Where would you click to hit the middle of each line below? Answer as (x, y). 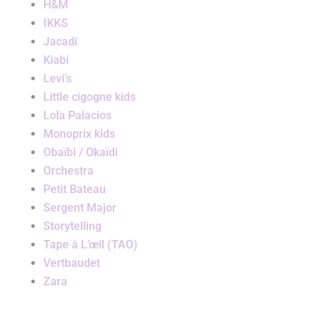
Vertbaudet (71, 263)
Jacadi (60, 42)
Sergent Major (79, 208)
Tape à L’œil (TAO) (90, 245)
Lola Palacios (77, 116)
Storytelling (72, 226)
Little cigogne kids (89, 97)
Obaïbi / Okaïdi (80, 153)
